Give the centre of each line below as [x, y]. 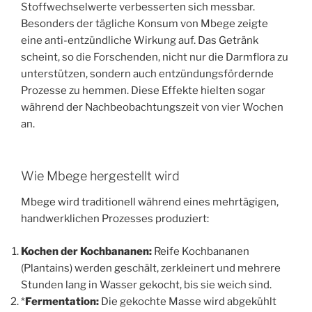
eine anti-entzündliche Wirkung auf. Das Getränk [140, 41]
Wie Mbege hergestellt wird [100, 175]
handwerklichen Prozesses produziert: [115, 219]
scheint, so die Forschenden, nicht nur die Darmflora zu [155, 57]
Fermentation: [62, 301]
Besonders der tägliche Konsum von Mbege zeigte [145, 24]
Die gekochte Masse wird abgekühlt [188, 301]
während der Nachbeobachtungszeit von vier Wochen [152, 108]
